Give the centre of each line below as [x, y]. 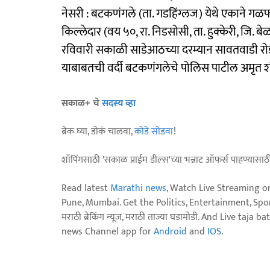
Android [170, 231]
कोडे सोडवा [154, 131]
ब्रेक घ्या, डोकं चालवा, [98, 131]
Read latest [86, 188]
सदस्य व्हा [119, 103]
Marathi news [138, 188]
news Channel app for [108, 231]
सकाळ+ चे [82, 103]
